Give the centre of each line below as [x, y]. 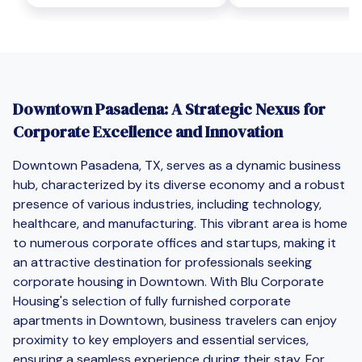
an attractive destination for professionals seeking [162, 262]
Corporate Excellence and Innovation [148, 131]
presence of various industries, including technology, [167, 204]
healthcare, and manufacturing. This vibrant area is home [180, 223]
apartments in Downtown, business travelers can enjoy [175, 320]
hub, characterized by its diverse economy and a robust [179, 184]
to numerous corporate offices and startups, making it [175, 242]
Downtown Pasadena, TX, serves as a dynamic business [177, 165]
